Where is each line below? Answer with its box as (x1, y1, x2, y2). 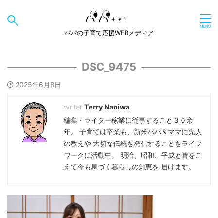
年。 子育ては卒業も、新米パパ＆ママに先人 (64, 127, 202, 136)
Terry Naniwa (84, 103, 129, 111)
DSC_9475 (82, 60, 136, 73)
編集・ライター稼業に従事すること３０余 (64, 116, 193, 124)
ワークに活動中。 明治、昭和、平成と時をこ (64, 151, 202, 159)
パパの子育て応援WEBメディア (64, 28, 154, 36)
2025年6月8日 (16, 80, 61, 89)
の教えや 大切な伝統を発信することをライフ (64, 139, 202, 147)
